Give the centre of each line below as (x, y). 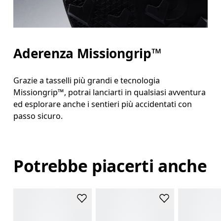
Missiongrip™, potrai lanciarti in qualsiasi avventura (110, 92)
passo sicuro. (38, 116)
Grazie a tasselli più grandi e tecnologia (87, 81)
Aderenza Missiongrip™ (87, 53)
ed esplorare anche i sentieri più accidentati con (103, 104)
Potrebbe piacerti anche (110, 166)
